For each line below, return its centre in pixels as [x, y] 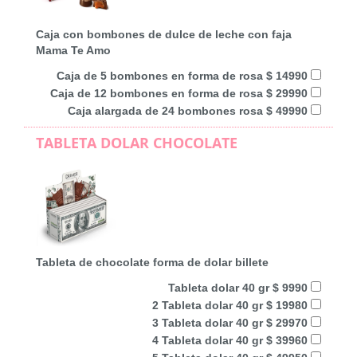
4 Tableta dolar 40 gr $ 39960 [231, 340]
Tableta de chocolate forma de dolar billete [152, 262]
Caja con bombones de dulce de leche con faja [164, 34]
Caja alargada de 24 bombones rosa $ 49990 [189, 110]
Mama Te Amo [73, 50]
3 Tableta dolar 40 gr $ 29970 [231, 322]
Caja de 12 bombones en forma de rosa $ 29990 [180, 93]
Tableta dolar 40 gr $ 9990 [239, 287]
